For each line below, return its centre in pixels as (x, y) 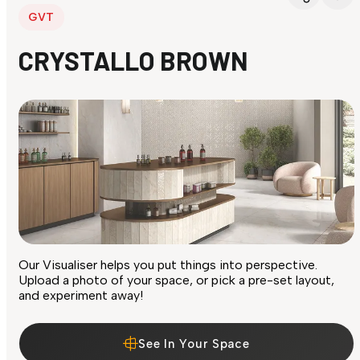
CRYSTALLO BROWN (133, 61)
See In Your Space (194, 344)
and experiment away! (81, 296)
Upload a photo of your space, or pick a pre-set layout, (176, 280)
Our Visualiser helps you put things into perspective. (168, 265)
